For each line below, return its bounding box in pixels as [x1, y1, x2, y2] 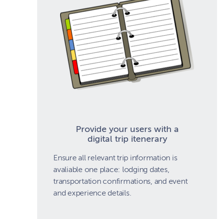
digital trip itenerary [87, 133, 167, 144]
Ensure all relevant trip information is [53, 153, 177, 162]
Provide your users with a [75, 124, 179, 134]
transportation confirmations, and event [53, 176, 188, 186]
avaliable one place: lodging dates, [53, 165, 170, 174]
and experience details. [53, 188, 131, 197]
